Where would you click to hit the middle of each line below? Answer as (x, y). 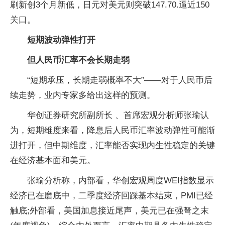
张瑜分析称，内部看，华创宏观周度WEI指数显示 (121, 181)
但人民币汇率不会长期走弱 (78, 60)
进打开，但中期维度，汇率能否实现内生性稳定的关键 (113, 145)
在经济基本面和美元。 (53, 160)
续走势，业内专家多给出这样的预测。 (83, 95)
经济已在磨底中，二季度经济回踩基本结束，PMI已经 (111, 196)
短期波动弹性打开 (61, 40)
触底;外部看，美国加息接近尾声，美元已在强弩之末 (109, 211)
